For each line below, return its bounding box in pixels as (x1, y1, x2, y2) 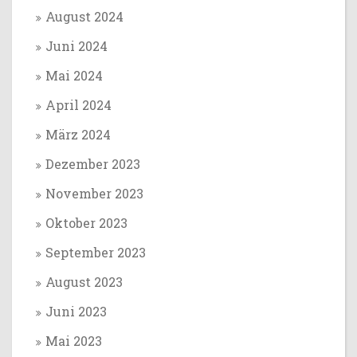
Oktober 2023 (45, 214, 127, 231)
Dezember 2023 (45, 155, 140, 172)
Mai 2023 (45, 332, 102, 349)
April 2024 (45, 96, 112, 113)
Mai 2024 (45, 67, 103, 84)
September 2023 (45, 244, 146, 261)
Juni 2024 (45, 37, 108, 54)
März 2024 (45, 126, 111, 143)
